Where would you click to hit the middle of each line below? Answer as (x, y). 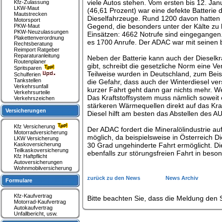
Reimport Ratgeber (37, 50)
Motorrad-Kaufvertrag (40, 202)
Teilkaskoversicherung (41, 150)
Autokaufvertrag (33, 208)
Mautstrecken (30, 14)
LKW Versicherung (36, 138)
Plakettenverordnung (39, 38)
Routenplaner (30, 61)
